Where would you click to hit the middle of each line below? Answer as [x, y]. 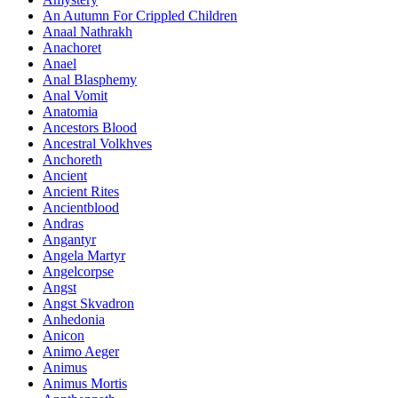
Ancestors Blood [90, 128]
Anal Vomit [75, 96]
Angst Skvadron [88, 304]
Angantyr [69, 240]
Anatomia [70, 112]
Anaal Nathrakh [88, 32]
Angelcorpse [78, 272]
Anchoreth [72, 160]
